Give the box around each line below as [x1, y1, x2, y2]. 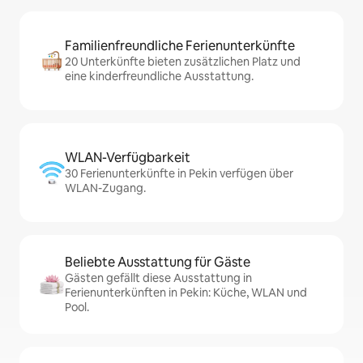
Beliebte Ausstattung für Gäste [65, 254, 250, 271]
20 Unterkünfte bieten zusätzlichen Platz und [65, 54, 301, 69]
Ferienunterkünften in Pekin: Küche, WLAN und [65, 285, 307, 300]
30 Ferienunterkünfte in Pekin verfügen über [65, 166, 293, 181]
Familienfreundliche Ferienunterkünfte [65, 37, 295, 54]
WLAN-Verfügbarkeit [65, 149, 190, 166]
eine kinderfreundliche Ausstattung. [65, 69, 254, 83]
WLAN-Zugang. [65, 181, 146, 195]
